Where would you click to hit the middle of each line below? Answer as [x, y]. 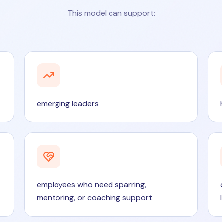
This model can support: [111, 13]
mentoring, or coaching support [95, 197]
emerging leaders [68, 103]
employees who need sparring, [92, 185]
